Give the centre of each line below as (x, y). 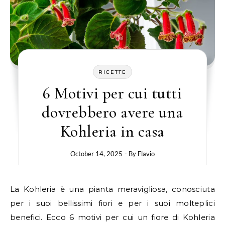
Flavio (146, 154)
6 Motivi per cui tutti (113, 93)
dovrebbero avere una (112, 113)
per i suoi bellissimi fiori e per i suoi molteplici (113, 203)
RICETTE (112, 72)
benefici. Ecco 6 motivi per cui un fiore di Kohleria (113, 217)
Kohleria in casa (112, 132)
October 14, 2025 (96, 154)
